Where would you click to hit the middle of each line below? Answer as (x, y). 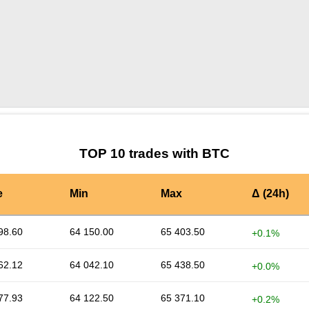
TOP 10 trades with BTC (154, 154)
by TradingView (220, 118)
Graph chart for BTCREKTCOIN (120, 120)
